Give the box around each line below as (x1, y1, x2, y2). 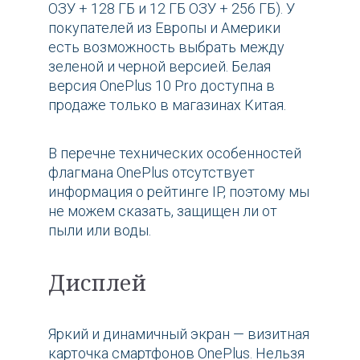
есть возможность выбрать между (48, 38, 284, 55)
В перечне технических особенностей (48, 144, 301, 162)
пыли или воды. (48, 221, 151, 239)
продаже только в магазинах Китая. (48, 96, 286, 113)
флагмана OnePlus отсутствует (48, 163, 255, 181)
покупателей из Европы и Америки (48, 18, 280, 36)
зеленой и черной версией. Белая (48, 57, 271, 75)
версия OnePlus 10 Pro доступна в (48, 76, 275, 94)
